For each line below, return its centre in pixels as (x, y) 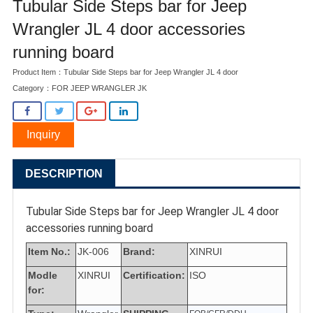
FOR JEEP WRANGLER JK (99, 88)
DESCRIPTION (64, 173)
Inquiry (43, 134)
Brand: (139, 251)
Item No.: (49, 251)
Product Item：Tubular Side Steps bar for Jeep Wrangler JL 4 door (125, 72)
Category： (32, 88)
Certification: (154, 275)
